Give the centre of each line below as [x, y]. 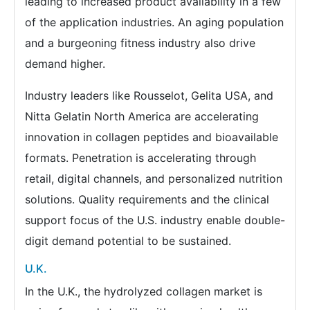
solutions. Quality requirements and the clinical [147, 199]
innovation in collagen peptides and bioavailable [152, 137]
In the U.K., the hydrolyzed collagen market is [144, 291]
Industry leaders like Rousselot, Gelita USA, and [149, 95]
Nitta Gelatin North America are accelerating [142, 116]
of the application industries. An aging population [154, 22]
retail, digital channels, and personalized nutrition [154, 179]
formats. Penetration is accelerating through [140, 158]
